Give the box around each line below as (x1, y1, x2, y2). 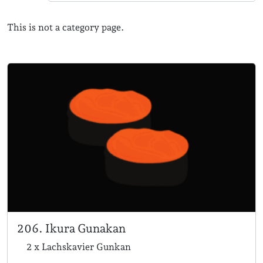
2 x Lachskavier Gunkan (26, 241, 131, 253)
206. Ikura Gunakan (17, 221, 126, 236)
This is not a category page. (7, 22, 124, 33)
